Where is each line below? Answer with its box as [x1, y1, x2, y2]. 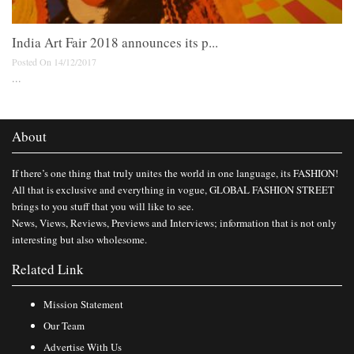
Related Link [12, 260, 84, 279]
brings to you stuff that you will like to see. [12, 199, 194, 214]
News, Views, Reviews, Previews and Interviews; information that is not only [12, 216, 337, 231]
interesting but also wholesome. [12, 232, 147, 247]
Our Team [43, 318, 85, 333]
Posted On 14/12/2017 [12, 55, 96, 69]
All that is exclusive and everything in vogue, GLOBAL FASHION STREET [12, 183, 334, 198]
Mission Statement [43, 297, 123, 312]
